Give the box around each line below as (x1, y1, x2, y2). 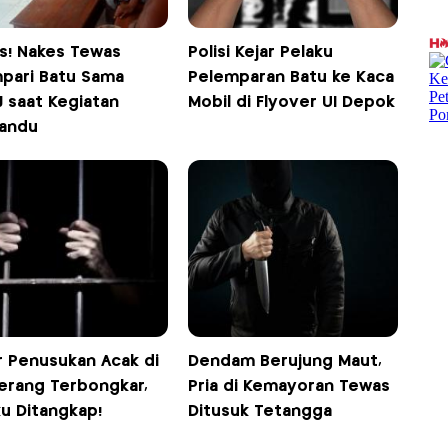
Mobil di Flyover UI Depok (188, 94, 396, 110)
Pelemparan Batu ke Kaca (188, 69, 395, 85)
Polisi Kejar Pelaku (188, 44, 334, 60)
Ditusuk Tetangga (188, 403, 333, 419)
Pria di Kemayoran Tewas (188, 378, 391, 394)
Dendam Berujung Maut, (188, 353, 383, 369)
